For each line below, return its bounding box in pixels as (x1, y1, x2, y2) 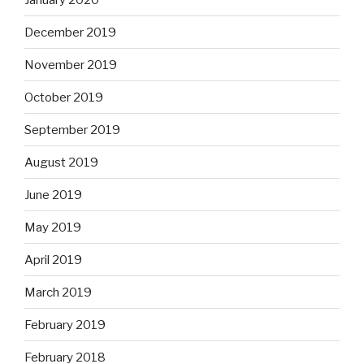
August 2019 (24, 154, 98, 170)
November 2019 (24, 57, 117, 72)
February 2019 (24, 317, 106, 332)
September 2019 (24, 122, 120, 137)
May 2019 (24, 219, 81, 235)
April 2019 (24, 252, 82, 267)
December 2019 (24, 24, 116, 40)
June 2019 (24, 187, 82, 202)
